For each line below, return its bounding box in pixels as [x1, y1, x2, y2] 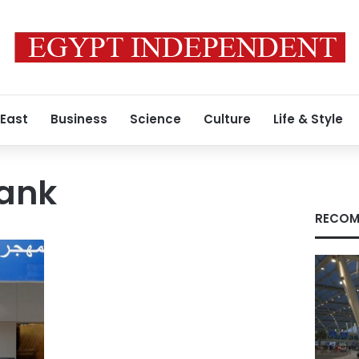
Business [50, 111, 107, 127]
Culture [204, 111, 251, 127]
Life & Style [273, 111, 343, 127]
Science [130, 111, 181, 127]
